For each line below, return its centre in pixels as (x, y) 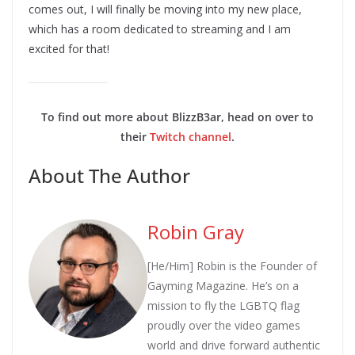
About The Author (109, 175)
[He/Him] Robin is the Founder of (232, 265)
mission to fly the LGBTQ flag (223, 305)
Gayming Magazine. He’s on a (223, 285)
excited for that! (69, 48)
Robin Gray (196, 231)
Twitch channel (191, 136)
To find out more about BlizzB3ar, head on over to (177, 116)
